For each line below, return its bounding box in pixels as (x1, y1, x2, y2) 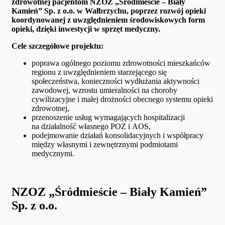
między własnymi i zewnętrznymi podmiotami (32, 140, 178, 149)
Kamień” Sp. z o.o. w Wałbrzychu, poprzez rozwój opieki (12, 7, 206, 16)
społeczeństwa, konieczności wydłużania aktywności (32, 77, 199, 86)
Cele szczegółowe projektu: (12, 42, 103, 51)
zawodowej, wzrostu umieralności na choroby (32, 86, 177, 95)
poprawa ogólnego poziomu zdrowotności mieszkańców (32, 59, 210, 68)
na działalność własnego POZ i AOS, (32, 122, 151, 131)
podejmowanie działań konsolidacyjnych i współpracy (32, 131, 203, 140)
